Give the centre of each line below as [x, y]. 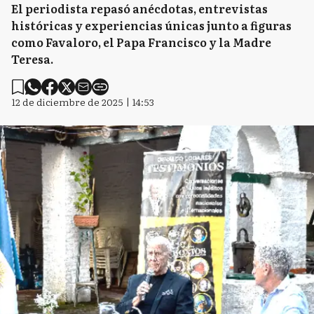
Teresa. [32, 59]
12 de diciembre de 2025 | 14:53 [83, 102]
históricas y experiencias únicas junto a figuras [151, 25]
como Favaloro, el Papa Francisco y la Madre [141, 42]
